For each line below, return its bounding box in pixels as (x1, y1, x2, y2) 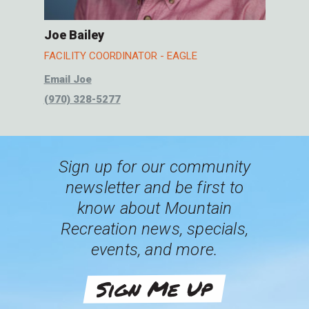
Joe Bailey (43, 28, 104, 43)
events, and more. (90, 239, 219, 259)
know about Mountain (77, 198, 232, 218)
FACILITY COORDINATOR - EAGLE (43, 50, 197, 63)
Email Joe (43, 73, 92, 86)
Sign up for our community (58, 157, 251, 177)
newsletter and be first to (65, 177, 244, 197)
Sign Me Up (94, 273, 215, 304)
